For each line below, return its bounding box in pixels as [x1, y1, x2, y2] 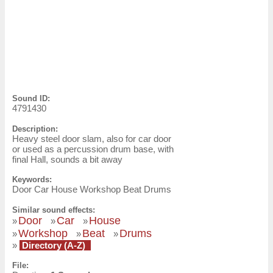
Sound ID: [12, 94, 50, 103]
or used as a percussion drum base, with [12, 143, 174, 154]
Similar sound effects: [12, 205, 95, 214]
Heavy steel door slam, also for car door [12, 133, 171, 144]
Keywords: [12, 175, 52, 185]
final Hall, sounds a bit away [12, 154, 122, 165]
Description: [12, 124, 58, 133]
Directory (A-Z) [19, 239, 88, 250]
